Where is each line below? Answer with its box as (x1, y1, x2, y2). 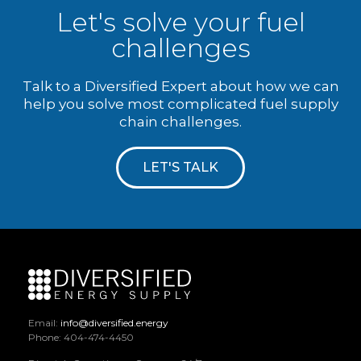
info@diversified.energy (60, 316, 168, 329)
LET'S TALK (143, 159, 218, 175)
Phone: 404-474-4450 (28, 330, 134, 343)
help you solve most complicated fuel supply (23, 95, 338, 112)
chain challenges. (119, 113, 242, 130)
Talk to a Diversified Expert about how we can (22, 77, 339, 94)
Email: (28, 316, 60, 329)
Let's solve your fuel (56, 6, 305, 38)
